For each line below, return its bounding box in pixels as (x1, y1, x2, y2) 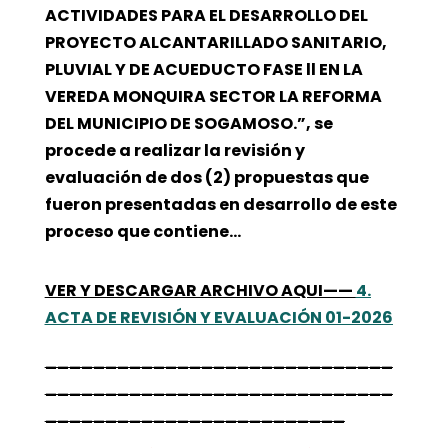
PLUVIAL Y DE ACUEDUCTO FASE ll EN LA (44, 57, 363, 81)
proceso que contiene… (44, 219, 241, 243)
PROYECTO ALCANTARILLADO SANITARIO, (44, 30, 387, 54)
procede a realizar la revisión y (44, 138, 305, 162)
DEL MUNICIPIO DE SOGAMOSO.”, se (44, 111, 333, 135)
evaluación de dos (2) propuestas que (44, 165, 369, 189)
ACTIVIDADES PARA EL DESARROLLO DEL (44, 3, 368, 27)
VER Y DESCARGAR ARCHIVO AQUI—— (44, 278, 356, 302)
